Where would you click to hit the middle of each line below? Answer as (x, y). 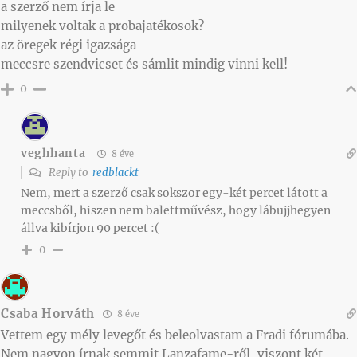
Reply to (69, 172)
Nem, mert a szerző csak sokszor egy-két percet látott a (174, 192)
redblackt (116, 172)
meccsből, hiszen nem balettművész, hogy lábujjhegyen (176, 210)
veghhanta (53, 153)
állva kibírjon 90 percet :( (90, 228)
